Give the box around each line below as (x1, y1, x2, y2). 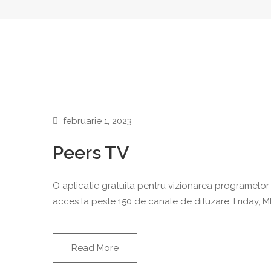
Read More (71, 243, 119, 253)
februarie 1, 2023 (63, 116, 132, 126)
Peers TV (53, 142, 129, 163)
